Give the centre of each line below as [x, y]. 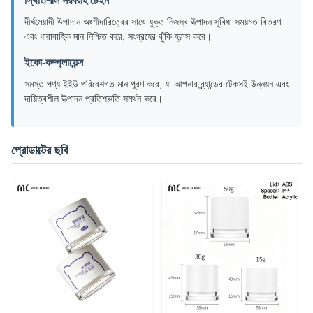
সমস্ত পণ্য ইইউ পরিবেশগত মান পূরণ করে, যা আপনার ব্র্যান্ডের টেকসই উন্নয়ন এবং [156, 84]
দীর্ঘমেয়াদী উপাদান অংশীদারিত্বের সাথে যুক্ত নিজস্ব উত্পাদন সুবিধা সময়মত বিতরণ [153, 22]
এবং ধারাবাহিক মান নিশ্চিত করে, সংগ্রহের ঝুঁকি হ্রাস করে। [118, 36]
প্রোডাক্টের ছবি [39, 150]
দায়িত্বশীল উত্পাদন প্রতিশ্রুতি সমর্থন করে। [94, 99]
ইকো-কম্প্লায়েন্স [54, 63]
